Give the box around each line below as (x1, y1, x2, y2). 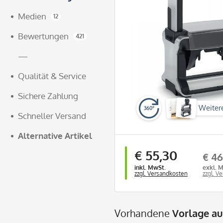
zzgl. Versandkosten (134, 170, 188, 177)
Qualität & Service (18, 71, 86, 81)
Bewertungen (18, 31, 69, 41)
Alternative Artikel (18, 130, 92, 141)
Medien (18, 11, 46, 21)
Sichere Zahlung (18, 91, 78, 101)
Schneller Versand (18, 111, 86, 121)
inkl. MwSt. (134, 164, 166, 171)
